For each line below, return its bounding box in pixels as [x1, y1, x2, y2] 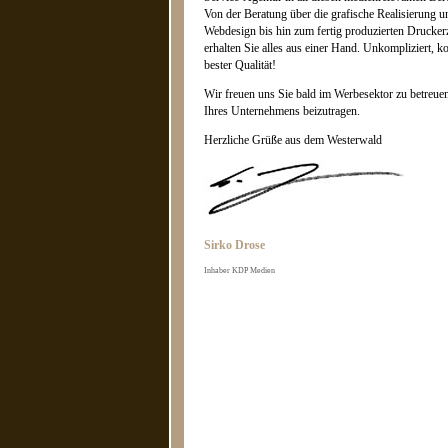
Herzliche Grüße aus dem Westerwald [204, 133, 382, 148]
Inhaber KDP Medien [204, 266, 275, 276]
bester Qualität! [204, 58, 276, 73]
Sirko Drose [204, 238, 265, 253]
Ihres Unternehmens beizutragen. [204, 104, 360, 119]
